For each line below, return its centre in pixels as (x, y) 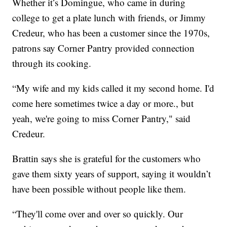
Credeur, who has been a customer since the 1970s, (111, 33)
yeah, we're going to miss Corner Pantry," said (102, 119)
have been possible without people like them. (99, 189)
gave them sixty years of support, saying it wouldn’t (112, 174)
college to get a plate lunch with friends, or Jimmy (109, 18)
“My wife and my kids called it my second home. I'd (113, 88)
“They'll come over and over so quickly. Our (98, 214)
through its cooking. (52, 63)
